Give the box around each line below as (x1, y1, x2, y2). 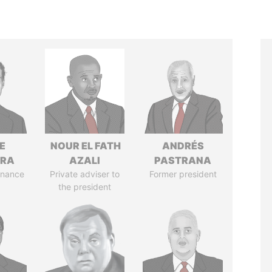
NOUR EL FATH (49, 140, 121, 152)
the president (58, 182, 112, 192)
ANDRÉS (161, 140, 204, 152)
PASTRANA (154, 154, 212, 166)
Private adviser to (50, 169, 120, 179)
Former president (149, 169, 217, 179)
